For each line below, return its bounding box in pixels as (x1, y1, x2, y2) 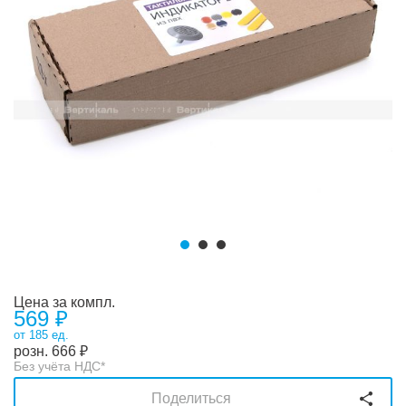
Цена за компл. (14, 295, 115, 310)
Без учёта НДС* (14, 359, 105, 373)
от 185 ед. (14, 328, 69, 342)
